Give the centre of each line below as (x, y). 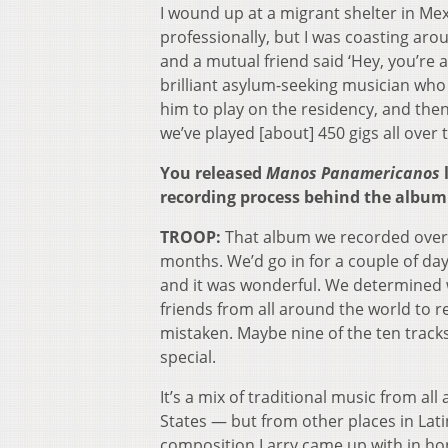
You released (213, 172)
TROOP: (190, 236)
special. (188, 356)
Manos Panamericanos (353, 172)
